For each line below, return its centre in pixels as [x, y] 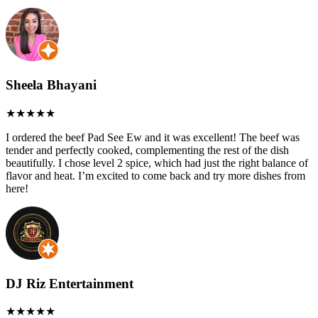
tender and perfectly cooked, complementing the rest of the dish [147, 150]
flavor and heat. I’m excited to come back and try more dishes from [155, 175]
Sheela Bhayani [51, 85]
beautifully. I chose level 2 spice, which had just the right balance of [157, 163]
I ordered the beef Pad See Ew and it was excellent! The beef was [153, 137]
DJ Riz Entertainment [70, 283]
